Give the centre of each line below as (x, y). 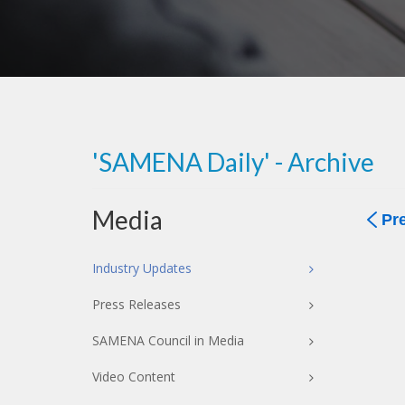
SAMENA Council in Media (168, 340)
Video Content (134, 377)
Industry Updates (142, 268)
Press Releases (137, 304)
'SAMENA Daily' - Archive (233, 162)
